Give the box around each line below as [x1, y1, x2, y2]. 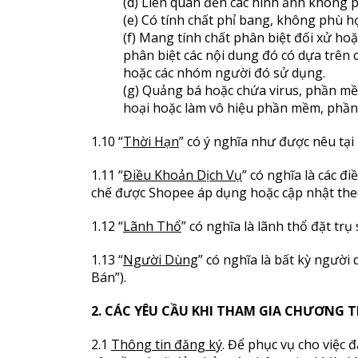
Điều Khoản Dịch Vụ [123, 166, 242, 184]
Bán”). [91, 268, 126, 286]
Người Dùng [123, 251, 198, 268]
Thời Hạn [123, 133, 179, 150]
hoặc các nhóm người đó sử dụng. [123, 64, 325, 82]
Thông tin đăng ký [111, 336, 222, 353]
